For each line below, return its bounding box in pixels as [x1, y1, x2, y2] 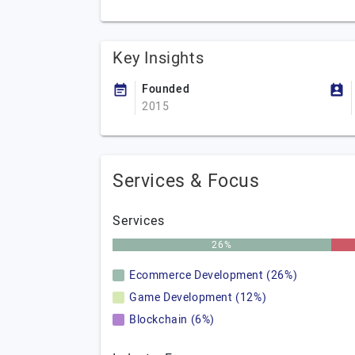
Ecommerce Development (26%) [129, 267, 298, 284]
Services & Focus [113, 168, 260, 195]
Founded [142, 81, 190, 97]
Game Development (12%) [129, 289, 267, 306]
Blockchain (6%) [129, 311, 215, 328]
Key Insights [113, 47, 204, 70]
